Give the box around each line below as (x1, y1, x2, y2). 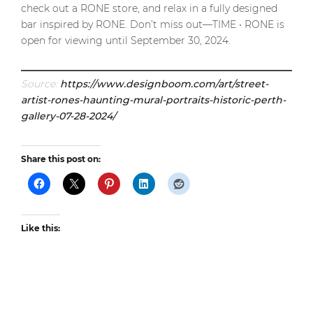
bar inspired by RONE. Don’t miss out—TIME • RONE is (21, 17, 284, 31)
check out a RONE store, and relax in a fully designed (21, 1, 277, 15)
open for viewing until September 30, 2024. (21, 34, 231, 47)
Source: (21, 77, 60, 90)
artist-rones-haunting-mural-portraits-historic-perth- (21, 93, 286, 106)
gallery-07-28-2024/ (21, 109, 116, 122)
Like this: (21, 222, 60, 233)
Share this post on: (21, 153, 101, 164)
